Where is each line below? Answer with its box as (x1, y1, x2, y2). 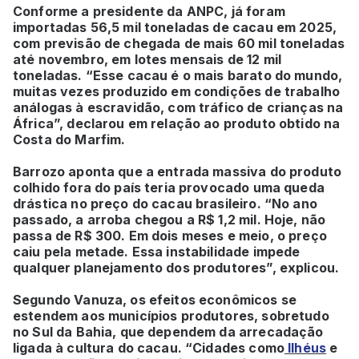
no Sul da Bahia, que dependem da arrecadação (13, 323, 324, 340)
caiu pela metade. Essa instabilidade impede (13, 243, 301, 260)
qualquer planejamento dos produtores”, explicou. (13, 259, 340, 276)
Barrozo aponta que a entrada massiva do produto (13, 163, 342, 179)
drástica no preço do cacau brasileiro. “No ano (13, 195, 317, 212)
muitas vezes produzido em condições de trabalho (13, 83, 341, 99)
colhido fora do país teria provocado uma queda (13, 179, 325, 196)
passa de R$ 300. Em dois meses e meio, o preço (13, 227, 327, 244)
